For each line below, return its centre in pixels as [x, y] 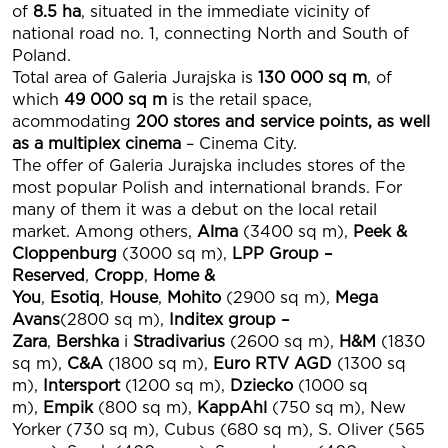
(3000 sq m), [174, 253]
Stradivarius [179, 341]
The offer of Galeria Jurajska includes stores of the [208, 165]
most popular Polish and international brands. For [207, 187]
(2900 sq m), [278, 297]
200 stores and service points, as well [283, 121]
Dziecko [261, 385]
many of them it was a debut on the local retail [194, 209]
